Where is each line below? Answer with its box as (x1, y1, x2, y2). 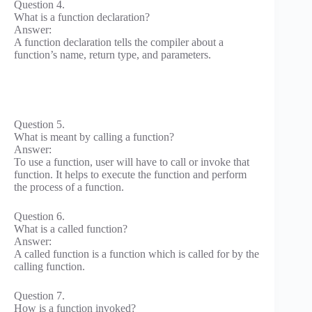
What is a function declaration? (14, 10, 150, 23)
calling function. (14, 260, 85, 272)
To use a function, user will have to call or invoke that (14, 155, 249, 168)
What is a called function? (14, 222, 127, 235)
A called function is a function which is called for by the (14, 247, 259, 260)
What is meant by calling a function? (14, 130, 174, 143)
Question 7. (14, 289, 65, 302)
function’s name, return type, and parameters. (14, 48, 211, 61)
